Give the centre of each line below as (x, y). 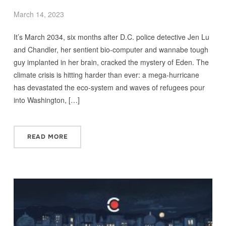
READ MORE (47, 137)
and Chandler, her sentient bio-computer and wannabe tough (111, 50)
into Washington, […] (46, 100)
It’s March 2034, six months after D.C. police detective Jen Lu (111, 37)
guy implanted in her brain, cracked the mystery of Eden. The (111, 62)
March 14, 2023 (39, 14)
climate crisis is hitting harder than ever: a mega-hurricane (106, 75)
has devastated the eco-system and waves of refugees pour (109, 88)
